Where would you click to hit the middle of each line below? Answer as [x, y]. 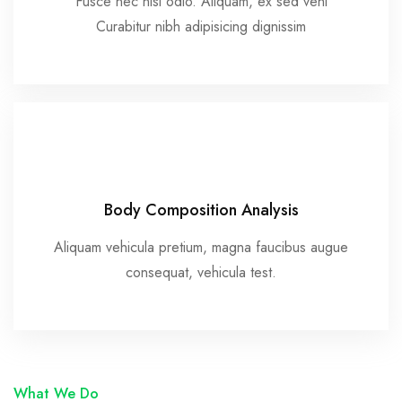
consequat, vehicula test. [201, 273]
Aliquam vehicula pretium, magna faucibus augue [201, 248]
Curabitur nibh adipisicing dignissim [201, 27]
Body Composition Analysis [201, 210]
